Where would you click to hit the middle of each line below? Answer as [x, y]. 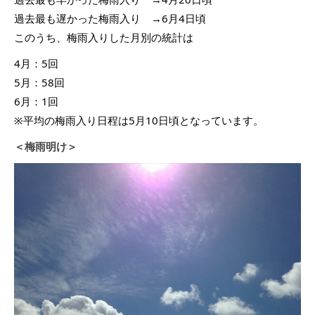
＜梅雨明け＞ [46, 146]
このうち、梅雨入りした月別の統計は [104, 37]
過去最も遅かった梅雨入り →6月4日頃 [110, 18]
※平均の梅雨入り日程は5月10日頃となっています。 [139, 120]
